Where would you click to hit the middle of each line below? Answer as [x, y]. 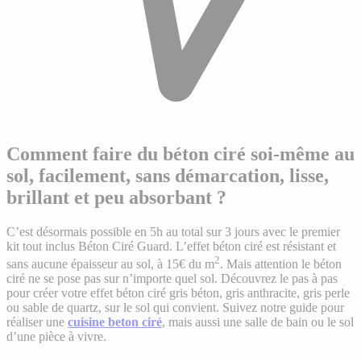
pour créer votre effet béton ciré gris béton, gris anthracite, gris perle [178, 293]
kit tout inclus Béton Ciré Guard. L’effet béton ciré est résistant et [171, 246]
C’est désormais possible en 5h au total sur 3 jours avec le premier [173, 231]
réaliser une [37, 322]
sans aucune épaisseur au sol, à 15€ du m [110, 264]
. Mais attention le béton [281, 264]
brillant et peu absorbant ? [116, 197]
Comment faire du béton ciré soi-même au [180, 154]
